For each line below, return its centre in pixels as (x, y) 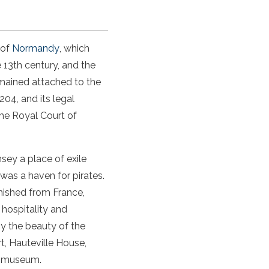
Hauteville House (47, 243)
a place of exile (52, 159)
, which (74, 48)
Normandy (36, 48)
